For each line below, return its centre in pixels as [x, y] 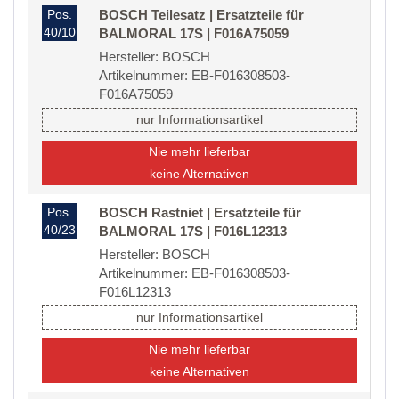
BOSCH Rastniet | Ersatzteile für [200, 213]
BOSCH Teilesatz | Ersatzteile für [201, 15]
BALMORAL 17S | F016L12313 [193, 232]
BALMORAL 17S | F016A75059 [194, 34]
